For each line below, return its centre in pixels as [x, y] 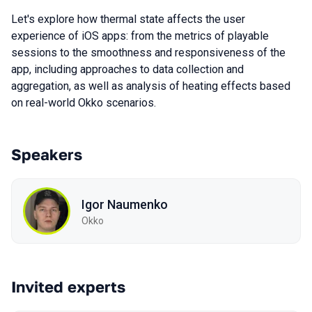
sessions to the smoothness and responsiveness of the [148, 53]
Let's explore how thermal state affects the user [128, 19]
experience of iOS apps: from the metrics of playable [140, 36]
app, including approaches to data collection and [127, 69]
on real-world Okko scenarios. [84, 103]
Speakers [47, 154]
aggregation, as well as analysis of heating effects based [151, 86]
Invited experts [68, 287]
